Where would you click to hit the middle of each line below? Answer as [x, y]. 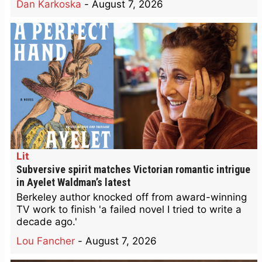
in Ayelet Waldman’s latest [73, 182]
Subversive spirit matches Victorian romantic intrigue [133, 169]
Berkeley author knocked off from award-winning [132, 197]
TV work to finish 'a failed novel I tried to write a [129, 209]
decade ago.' [47, 221]
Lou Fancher [46, 241]
